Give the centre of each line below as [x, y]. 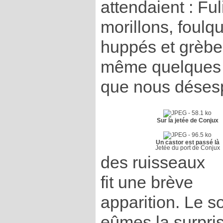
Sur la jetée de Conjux [187, 120]
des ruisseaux [153, 163]
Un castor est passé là [187, 142]
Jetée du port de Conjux [187, 148]
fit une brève [147, 183]
